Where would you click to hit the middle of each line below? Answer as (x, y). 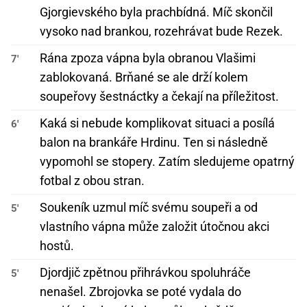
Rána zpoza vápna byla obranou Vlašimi (148, 58)
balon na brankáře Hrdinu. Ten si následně (154, 143)
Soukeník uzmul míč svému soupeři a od (149, 208)
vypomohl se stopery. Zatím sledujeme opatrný (167, 162)
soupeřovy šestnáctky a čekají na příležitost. (159, 97)
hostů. (57, 246)
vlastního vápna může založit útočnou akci (155, 227)
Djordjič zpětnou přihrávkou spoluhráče (145, 273)
